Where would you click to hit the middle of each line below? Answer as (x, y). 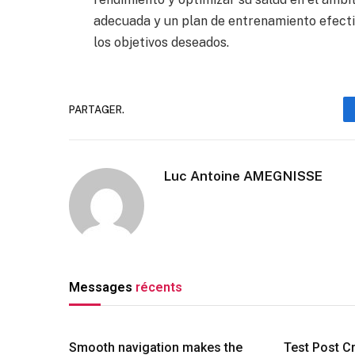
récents (159, 288)
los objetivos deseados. (161, 43)
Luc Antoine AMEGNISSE (243, 176)
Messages (102, 288)
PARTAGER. (97, 109)
